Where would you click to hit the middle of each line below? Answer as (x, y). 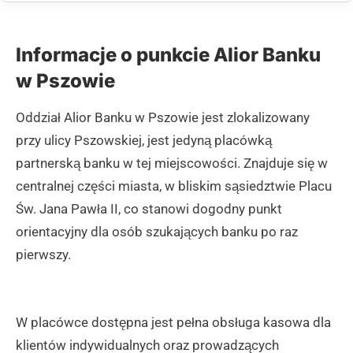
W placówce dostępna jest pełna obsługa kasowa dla (173, 323)
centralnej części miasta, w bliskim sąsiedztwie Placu (174, 186)
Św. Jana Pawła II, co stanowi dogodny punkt (149, 208)
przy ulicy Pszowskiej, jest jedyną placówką (144, 140)
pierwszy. (43, 254)
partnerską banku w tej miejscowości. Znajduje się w (172, 163)
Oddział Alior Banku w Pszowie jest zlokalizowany (163, 117)
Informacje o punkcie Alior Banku (168, 54)
